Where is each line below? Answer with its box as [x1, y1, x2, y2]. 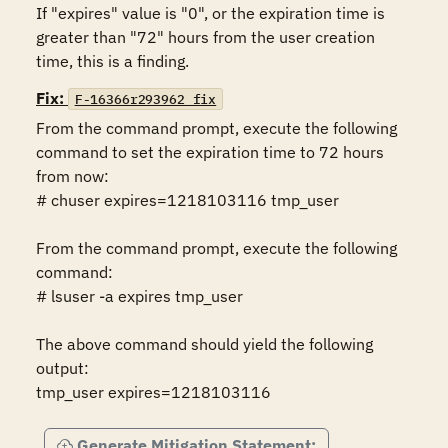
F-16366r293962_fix [74, 90, 217, 108]
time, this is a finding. [36, 51, 189, 71]
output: [36, 358, 89, 378]
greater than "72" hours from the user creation [36, 27, 375, 47]
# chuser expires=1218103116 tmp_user [36, 190, 339, 210]
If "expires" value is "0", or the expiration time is [36, 3, 385, 23]
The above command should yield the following [36, 334, 373, 354]
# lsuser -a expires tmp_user [36, 286, 243, 306]
